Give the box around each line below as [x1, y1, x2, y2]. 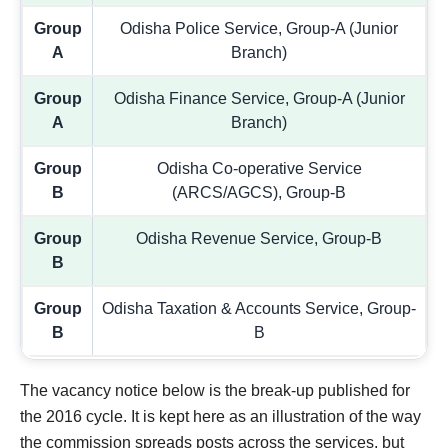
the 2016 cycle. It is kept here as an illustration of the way [20, 408, 421, 426]
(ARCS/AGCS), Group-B [172, 184, 346, 202]
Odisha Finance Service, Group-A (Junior [113, 90, 405, 108]
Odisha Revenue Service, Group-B [136, 230, 382, 248]
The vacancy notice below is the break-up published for [20, 382, 410, 400]
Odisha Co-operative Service [156, 160, 362, 178]
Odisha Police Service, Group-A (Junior [120, 20, 398, 38]
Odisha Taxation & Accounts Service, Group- [102, 300, 416, 318]
